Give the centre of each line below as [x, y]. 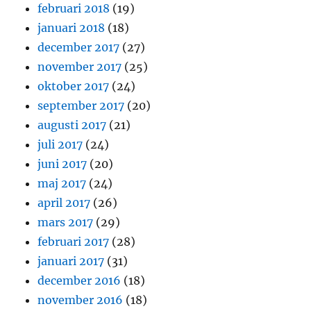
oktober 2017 [74, 86]
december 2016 [79, 281]
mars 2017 [66, 222]
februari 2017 [74, 242]
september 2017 [81, 106]
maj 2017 [62, 184]
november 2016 [81, 300]
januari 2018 [72, 28]
